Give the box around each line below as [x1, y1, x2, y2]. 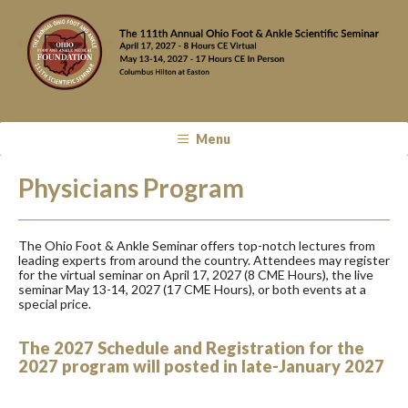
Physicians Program [18, 171, 244, 203]
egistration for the [217, 337, 364, 358]
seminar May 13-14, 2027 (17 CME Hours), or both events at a [18, 280, 366, 297]
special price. [18, 295, 91, 311]
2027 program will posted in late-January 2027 [18, 355, 384, 376]
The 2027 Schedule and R [18, 337, 217, 358]
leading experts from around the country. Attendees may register [18, 251, 390, 268]
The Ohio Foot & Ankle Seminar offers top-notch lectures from [18, 237, 375, 253]
